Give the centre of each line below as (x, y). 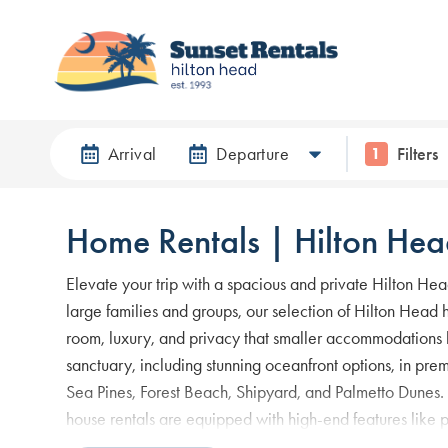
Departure (253, 153)
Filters (418, 153)
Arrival (132, 153)
